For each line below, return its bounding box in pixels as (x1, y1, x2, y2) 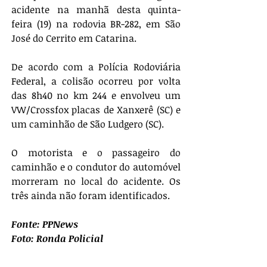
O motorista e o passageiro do (11, 146, 181, 160)
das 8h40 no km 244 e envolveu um (11, 89, 181, 103)
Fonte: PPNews (11, 218, 78, 231)
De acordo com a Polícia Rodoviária (11, 60, 181, 74)
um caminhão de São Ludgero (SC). (11, 117, 164, 131)
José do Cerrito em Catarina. (11, 32, 136, 45)
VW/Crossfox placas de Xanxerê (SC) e (11, 103, 181, 117)
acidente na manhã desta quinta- (11, 3, 181, 17)
